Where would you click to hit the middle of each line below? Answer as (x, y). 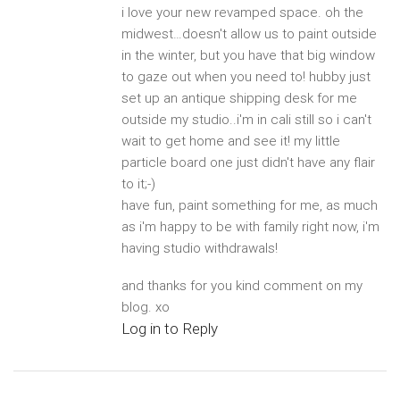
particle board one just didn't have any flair (248, 162)
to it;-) (138, 183)
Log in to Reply (169, 329)
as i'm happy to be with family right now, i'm (250, 226)
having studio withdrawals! (199, 248)
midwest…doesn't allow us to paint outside (249, 33)
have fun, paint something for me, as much (249, 205)
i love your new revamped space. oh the (242, 12)
